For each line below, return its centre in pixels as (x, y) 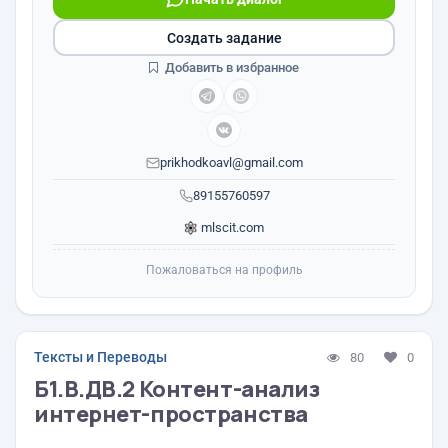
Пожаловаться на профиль (224, 270)
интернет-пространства (171, 414)
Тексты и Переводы (100, 357)
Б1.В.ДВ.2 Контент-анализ (177, 389)
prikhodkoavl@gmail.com (231, 162)
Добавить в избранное (230, 67)
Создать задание (224, 37)
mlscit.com (231, 227)
